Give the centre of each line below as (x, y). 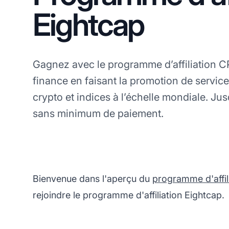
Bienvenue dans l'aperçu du (93, 179)
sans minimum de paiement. (98, 113)
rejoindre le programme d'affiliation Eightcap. (129, 195)
